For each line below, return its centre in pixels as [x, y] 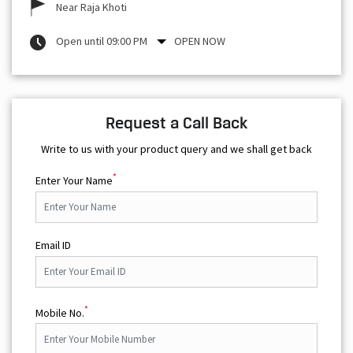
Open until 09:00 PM [102, 41]
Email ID [53, 245]
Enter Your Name [74, 180]
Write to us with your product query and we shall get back [176, 149]
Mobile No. [60, 312]
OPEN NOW [200, 41]
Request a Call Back [176, 123]
